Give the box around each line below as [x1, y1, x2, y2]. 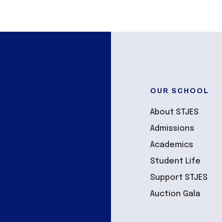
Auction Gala [150, 190, 201, 198]
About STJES [150, 108, 199, 116]
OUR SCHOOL [150, 87, 210, 95]
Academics [150, 141, 194, 149]
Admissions [150, 124, 195, 133]
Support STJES [150, 173, 208, 182]
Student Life [150, 157, 201, 166]
